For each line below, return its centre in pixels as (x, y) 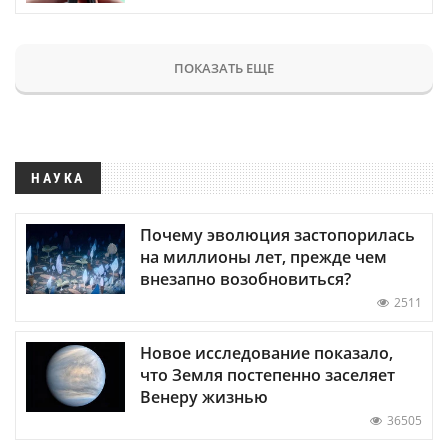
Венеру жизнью (204, 396)
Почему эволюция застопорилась (277, 234)
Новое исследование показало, (266, 352)
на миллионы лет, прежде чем (263, 256)
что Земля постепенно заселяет (267, 374)
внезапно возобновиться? (245, 278)
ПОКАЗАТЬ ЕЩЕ (224, 67)
